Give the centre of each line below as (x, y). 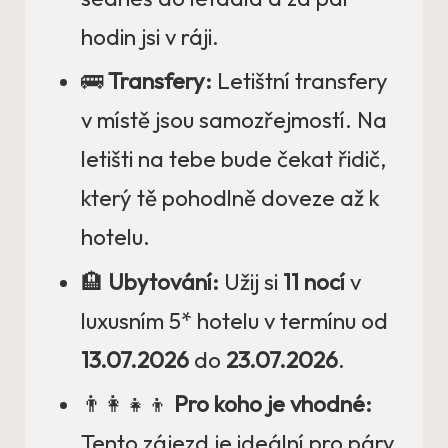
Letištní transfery (300, 81)
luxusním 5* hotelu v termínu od (234, 320)
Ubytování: (163, 281)
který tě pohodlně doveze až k (230, 198)
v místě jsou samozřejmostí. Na (234, 120)
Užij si (251, 281)
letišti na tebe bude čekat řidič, (233, 159)
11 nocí (314, 281)
